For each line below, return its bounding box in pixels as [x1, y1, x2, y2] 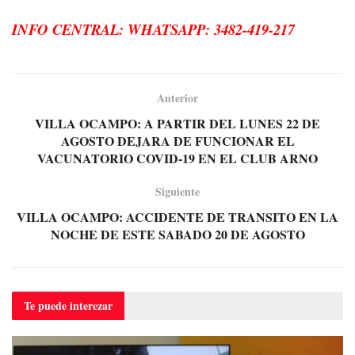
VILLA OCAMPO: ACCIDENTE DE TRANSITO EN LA [17, 207, 338, 226]
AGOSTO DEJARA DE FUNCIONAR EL [60, 131, 295, 150]
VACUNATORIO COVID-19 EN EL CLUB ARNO [37, 148, 318, 167]
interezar [70, 296, 113, 314]
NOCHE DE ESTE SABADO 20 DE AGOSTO [50, 224, 305, 243]
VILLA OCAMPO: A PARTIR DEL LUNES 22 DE [35, 113, 320, 132]
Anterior [157, 89, 198, 106]
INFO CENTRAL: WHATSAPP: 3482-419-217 [12, 19, 295, 40]
